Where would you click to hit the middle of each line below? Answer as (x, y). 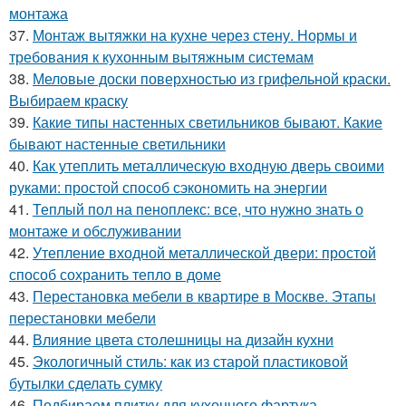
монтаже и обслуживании (95, 231)
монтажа (39, 13)
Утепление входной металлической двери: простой (204, 252)
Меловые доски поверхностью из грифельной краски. (212, 78)
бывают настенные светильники (117, 144)
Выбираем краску (68, 100)
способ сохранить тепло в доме (115, 274)
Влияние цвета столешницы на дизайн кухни (183, 339)
